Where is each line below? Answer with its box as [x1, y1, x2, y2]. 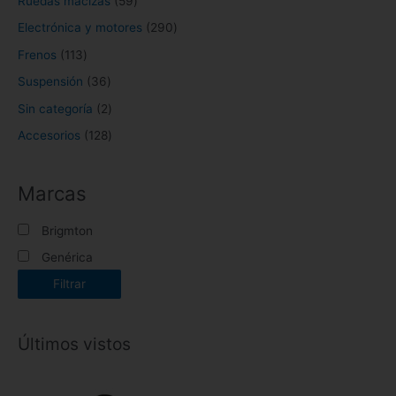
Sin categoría [18, 101, 93, 116]
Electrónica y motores [18, 20, 142, 35]
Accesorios [18, 128, 80, 143]
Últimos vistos [18, 332, 131, 354]
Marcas [18, 181, 87, 206]
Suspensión [18, 74, 83, 89]
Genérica [42, 250, 93, 265]
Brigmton [42, 223, 93, 238]
